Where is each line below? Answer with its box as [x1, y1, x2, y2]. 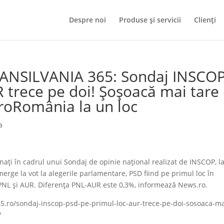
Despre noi [69, 15, 106, 24]
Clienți [194, 15, 216, 24]
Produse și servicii [119, 15, 181, 24]
